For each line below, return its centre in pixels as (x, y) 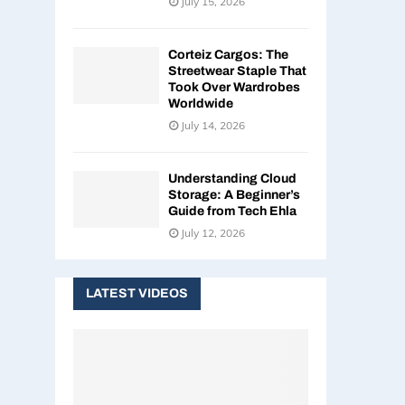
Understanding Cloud (232, 178)
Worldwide (201, 103)
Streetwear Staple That (237, 71)
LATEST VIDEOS (137, 293)
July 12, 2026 (213, 232)
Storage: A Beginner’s (234, 194)
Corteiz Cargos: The (228, 54)
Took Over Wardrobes (234, 87)
